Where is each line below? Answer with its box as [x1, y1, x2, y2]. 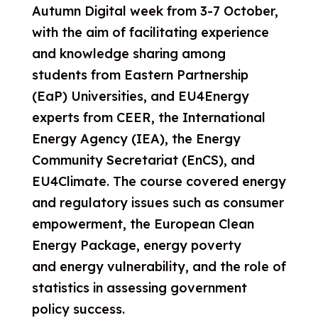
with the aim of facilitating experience [31, 24, 269, 40]
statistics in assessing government [31, 280, 247, 296]
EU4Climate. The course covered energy [31, 173, 286, 190]
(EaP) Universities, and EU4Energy [31, 88, 249, 104]
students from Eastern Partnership [31, 67, 248, 83]
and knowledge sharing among [31, 45, 226, 62]
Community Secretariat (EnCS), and [31, 152, 255, 168]
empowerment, [31, 216, 130, 232]
